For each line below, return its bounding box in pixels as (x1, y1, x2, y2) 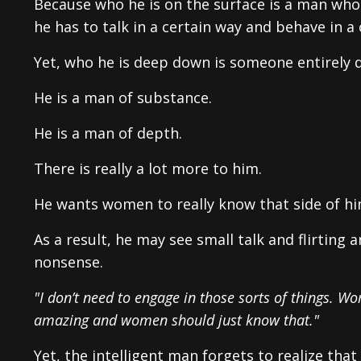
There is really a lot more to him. (34, 158, 262, 178)
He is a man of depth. (34, 122, 182, 143)
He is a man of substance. (34, 87, 212, 107)
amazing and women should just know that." (34, 309, 319, 330)
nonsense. (34, 251, 103, 272)
